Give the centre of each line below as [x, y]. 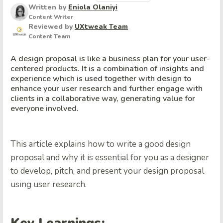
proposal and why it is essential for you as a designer [110, 158]
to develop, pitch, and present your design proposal [107, 171]
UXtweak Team [101, 27]
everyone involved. [45, 109]
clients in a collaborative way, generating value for [103, 99]
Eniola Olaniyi [93, 7]
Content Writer [51, 17]
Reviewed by [52, 27]
